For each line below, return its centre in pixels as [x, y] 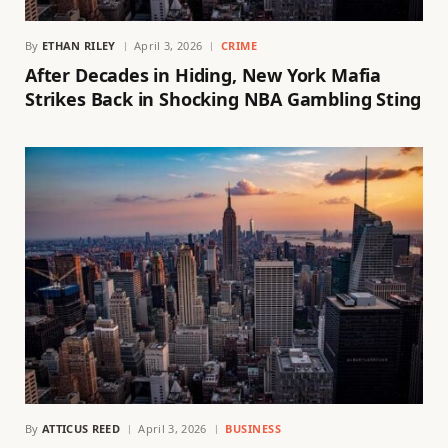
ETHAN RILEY [79, 45]
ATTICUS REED [81, 428]
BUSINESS [253, 428]
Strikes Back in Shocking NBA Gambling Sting [223, 98]
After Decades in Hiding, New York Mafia [203, 74]
